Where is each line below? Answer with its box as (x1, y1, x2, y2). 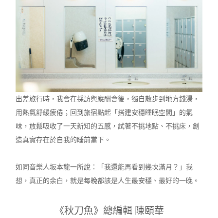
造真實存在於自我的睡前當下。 (16, 135, 111, 144)
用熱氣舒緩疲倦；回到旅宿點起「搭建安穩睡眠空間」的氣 (16, 108, 193, 116)
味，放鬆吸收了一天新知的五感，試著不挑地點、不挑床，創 (16, 122, 200, 130)
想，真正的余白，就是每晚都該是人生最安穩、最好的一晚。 (16, 176, 200, 184)
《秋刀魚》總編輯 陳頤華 (54, 204, 164, 217)
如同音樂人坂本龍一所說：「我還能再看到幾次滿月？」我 (16, 163, 193, 171)
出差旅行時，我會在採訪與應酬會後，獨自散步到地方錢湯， (16, 94, 200, 103)
